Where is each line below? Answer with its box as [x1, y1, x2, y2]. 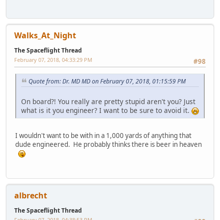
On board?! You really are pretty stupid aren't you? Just [21, 97, 195, 107]
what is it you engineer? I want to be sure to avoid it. [21, 106, 192, 115]
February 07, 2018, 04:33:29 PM [14, 56, 92, 64]
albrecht [14, 190, 47, 201]
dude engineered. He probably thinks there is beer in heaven [15, 140, 203, 149]
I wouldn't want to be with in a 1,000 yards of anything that [15, 131, 192, 140]
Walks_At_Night [14, 30, 76, 41]
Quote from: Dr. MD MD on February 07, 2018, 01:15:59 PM [28, 77, 186, 86]
